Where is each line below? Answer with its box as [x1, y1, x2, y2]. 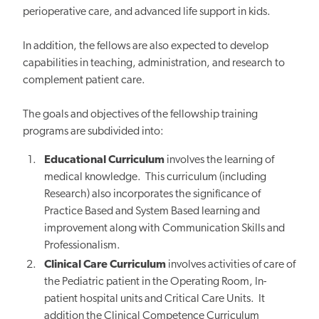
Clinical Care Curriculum [44, 259, 167, 271]
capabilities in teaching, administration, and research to [23, 57, 285, 69]
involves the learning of [164, 154, 275, 166]
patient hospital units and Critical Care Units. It [44, 293, 266, 305]
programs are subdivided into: [23, 125, 164, 137]
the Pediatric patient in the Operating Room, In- [44, 276, 267, 288]
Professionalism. [44, 239, 121, 251]
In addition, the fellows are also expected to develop [23, 40, 268, 52]
